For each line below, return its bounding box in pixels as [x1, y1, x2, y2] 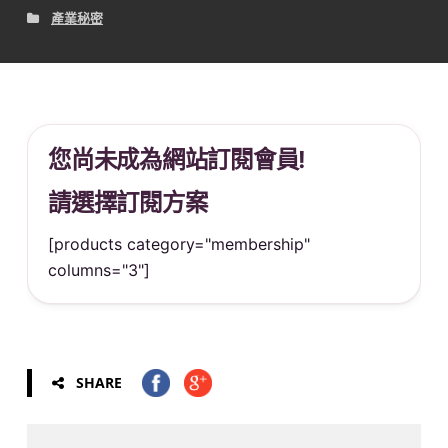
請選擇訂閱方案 [48, 187, 208, 217]
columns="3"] [48, 259, 150, 280]
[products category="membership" [48, 233, 310, 254]
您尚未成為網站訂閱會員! [48, 144, 307, 174]
